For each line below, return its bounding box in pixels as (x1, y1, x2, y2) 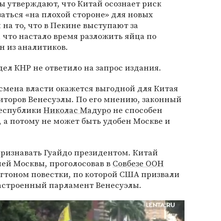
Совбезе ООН (112, 157, 164, 169)
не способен (111, 104, 162, 116)
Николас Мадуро (43, 104, 111, 116)
